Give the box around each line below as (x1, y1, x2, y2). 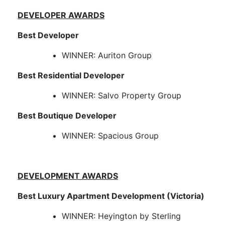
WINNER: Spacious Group (62, 131, 159, 141)
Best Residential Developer (18, 70, 127, 81)
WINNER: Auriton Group (62, 50, 152, 61)
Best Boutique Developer (18, 110, 119, 121)
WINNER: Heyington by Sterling (62, 211, 181, 221)
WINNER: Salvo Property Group (62, 90, 181, 101)
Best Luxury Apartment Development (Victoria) (18, 191, 204, 201)
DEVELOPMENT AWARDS (18, 171, 118, 181)
